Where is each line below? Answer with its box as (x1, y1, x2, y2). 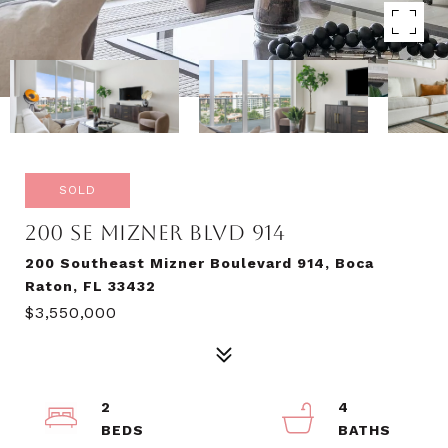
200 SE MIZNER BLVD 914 (25, 220, 285, 245)
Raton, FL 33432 (25, 278, 156, 294)
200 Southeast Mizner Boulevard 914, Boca (25, 255, 374, 271)
